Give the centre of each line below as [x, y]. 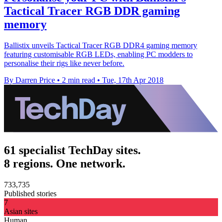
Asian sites [21, 212]
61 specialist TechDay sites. [72, 150]
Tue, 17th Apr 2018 [133, 80]
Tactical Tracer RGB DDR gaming [92, 11]
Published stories [30, 194]
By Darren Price [29, 80]
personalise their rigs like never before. [64, 63]
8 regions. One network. [65, 164]
